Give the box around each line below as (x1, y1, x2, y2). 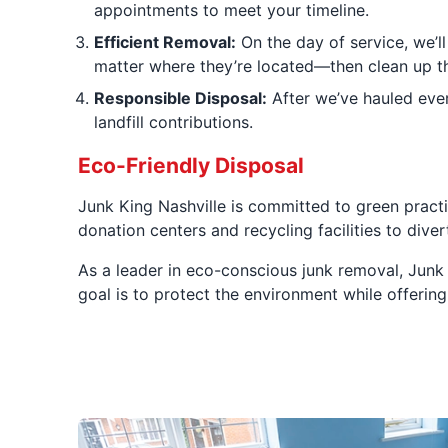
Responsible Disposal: (93, 87, 267, 108)
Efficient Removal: (93, 31, 236, 52)
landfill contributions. (93, 111, 253, 132)
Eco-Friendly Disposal (77, 152, 304, 178)
